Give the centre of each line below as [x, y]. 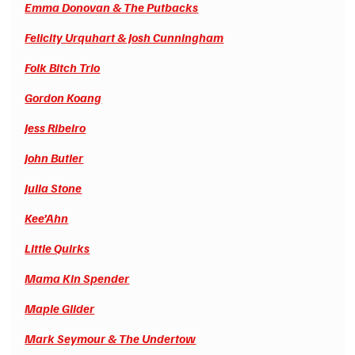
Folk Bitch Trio [63, 67]
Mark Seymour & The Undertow [111, 338]
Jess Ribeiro [55, 127]
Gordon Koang [63, 97]
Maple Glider [60, 308]
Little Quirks [57, 248]
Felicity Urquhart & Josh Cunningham [124, 37]
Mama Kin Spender [77, 278]
